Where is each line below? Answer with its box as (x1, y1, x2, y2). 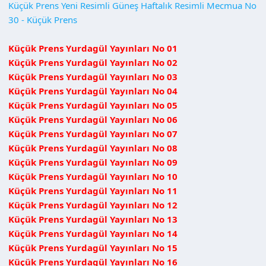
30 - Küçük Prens (8, 13, 77, 26)
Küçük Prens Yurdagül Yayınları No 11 (8, 184, 178, 197)
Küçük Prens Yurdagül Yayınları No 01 (8, 42, 178, 54)
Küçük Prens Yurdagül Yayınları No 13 (8, 213, 178, 225)
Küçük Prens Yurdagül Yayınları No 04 (8, 84, 178, 97)
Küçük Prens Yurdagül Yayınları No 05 (8, 99, 178, 111)
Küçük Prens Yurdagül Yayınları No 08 (8, 141, 178, 154)
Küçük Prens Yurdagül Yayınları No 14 (8, 227, 178, 239)
